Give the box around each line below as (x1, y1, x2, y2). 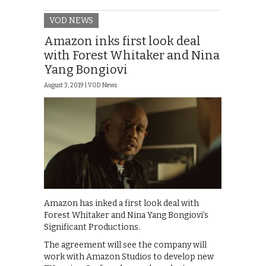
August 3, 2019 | (44, 82, 88, 90)
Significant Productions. (44, 221, 140, 232)
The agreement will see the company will (44, 239, 207, 250)
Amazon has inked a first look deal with (44, 198, 199, 208)
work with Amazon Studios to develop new (44, 251, 214, 262)
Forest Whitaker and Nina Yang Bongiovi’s (44, 210, 208, 220)
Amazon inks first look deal (44, 34, 201, 49)
